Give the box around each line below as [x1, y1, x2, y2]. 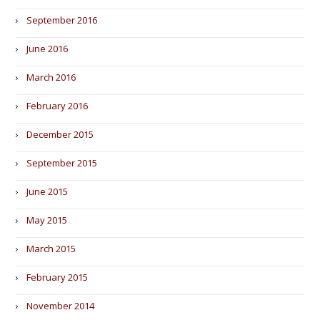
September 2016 [26, 14, 98, 26]
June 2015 [26, 185, 69, 198]
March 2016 [26, 71, 76, 84]
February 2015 [26, 271, 89, 284]
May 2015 [26, 214, 68, 226]
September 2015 [26, 156, 98, 169]
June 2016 [26, 42, 69, 55]
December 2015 [26, 128, 94, 141]
